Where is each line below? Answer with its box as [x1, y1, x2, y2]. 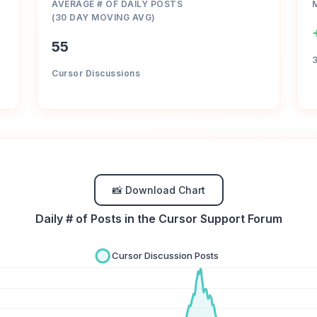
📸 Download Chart [112, 184, 205, 196]
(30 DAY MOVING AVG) [52, 12, 156, 23]
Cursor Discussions [52, 68, 140, 79]
